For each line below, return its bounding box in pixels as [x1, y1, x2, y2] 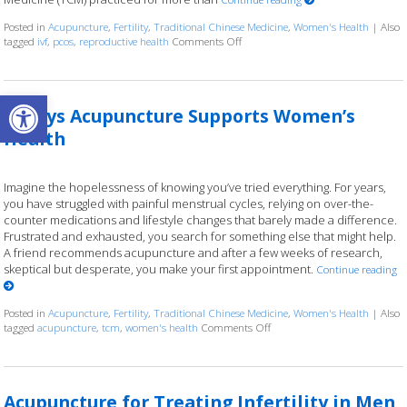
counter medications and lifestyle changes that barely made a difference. [4, 212, 398, 229]
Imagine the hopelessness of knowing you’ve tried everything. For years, [4, 179, 387, 196]
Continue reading [316, 262, 398, 277]
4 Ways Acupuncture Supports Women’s [4, 103, 356, 128]
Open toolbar [8, 83, 104, 123]
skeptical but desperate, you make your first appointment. [4, 261, 317, 278]
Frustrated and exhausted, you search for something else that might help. [4, 228, 397, 245]
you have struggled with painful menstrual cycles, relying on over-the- [4, 195, 374, 213]
